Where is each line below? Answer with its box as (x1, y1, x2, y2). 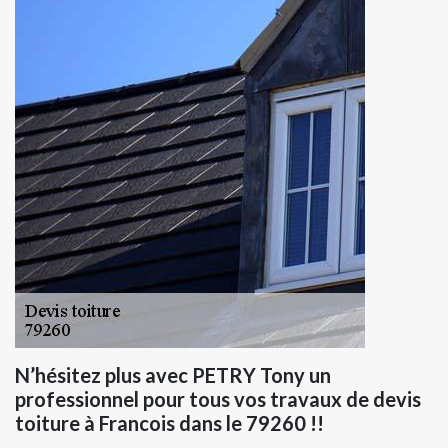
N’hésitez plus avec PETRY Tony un (15, 363, 331, 388)
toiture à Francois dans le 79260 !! (15, 411, 324, 436)
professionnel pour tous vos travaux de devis (15, 387, 421, 412)
